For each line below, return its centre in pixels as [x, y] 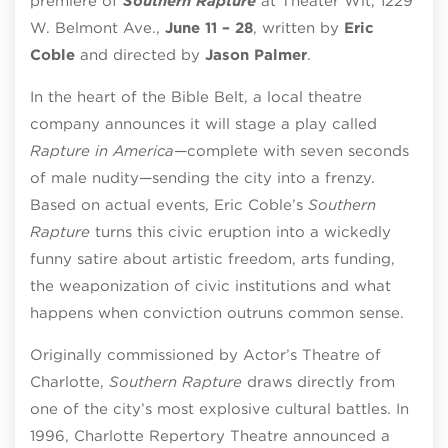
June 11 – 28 [209, 27]
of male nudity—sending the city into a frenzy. [202, 177]
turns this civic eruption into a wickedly [240, 231]
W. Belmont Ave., [97, 27]
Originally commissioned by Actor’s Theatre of [205, 354]
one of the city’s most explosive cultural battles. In [219, 408]
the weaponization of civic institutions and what [210, 285]
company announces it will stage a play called [203, 123]
